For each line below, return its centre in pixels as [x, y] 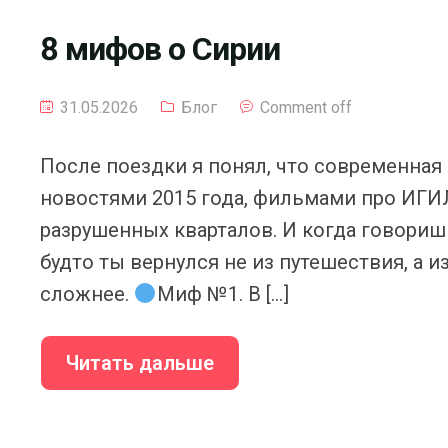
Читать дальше [140, 363]
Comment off [306, 107]
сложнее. [87, 294]
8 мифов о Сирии [160, 49]
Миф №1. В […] [222, 294]
